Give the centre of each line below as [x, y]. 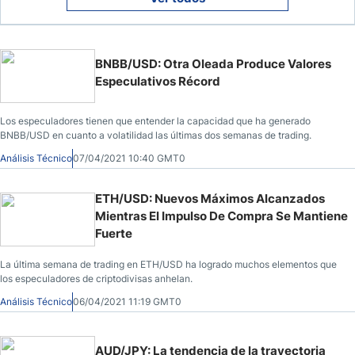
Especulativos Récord [158, 81]
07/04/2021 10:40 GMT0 [129, 158]
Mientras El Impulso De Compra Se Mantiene [221, 216]
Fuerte [114, 233]
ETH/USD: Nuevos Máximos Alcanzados [210, 198]
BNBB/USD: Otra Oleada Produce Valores [213, 63]
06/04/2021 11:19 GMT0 [127, 301]
